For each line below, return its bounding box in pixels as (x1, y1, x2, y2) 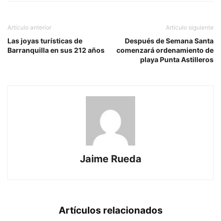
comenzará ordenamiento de (116, 46, 214, 55)
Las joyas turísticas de (7, 37, 82, 45)
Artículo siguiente (166, 24, 214, 32)
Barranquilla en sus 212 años (7, 46, 105, 55)
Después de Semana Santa (125, 37, 214, 45)
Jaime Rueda (79, 153, 142, 165)
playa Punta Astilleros (140, 55, 214, 64)
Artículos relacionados (58, 205, 163, 217)
